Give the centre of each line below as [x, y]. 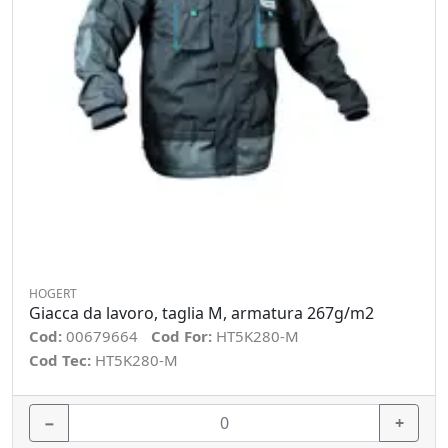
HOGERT [53, 293]
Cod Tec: [62, 360]
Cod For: [183, 336]
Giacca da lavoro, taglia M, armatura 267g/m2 [201, 313]
